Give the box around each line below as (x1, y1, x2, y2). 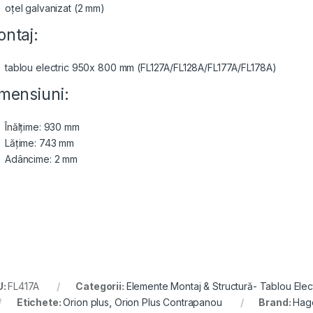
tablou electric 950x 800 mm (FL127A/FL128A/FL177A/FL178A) (5, 61, 277, 74)
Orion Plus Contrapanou (114, 296, 222, 309)
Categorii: (75, 280, 126, 293)
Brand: (259, 296, 293, 309)
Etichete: (16, 296, 64, 309)
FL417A (8, 280, 39, 293)
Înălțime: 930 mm (5, 121, 80, 133)
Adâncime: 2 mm (5, 153, 78, 166)
